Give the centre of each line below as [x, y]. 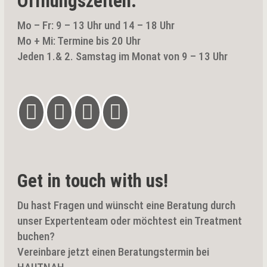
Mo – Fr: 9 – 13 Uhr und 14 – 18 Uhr [96, 26]
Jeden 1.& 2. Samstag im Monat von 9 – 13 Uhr [123, 57]
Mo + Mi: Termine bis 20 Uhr [79, 41]
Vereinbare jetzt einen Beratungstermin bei [114, 252]
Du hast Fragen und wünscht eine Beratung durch [127, 206]
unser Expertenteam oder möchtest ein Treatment [130, 221]
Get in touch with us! [93, 181]
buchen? [36, 237]
